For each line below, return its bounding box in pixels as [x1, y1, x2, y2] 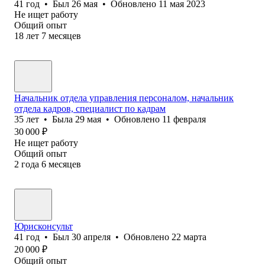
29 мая [75, 114, 101, 124]
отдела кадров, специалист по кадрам [14, 103, 166, 114]
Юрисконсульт [14, 221, 73, 231]
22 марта [172, 231, 206, 242]
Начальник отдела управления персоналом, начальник [14, 92, 234, 103]
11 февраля [162, 114, 206, 124]
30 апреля [72, 231, 111, 242]
